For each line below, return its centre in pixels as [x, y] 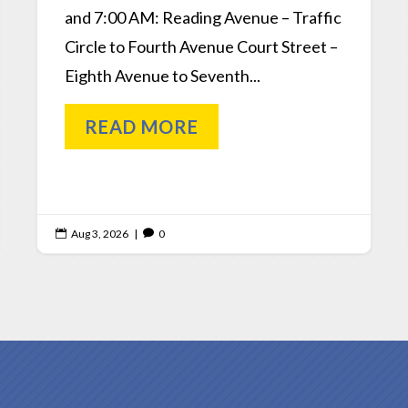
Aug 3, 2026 [100, 233]
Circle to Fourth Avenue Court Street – [202, 46]
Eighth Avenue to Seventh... [163, 75]
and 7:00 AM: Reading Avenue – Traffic [204, 17]
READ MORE [142, 126]
